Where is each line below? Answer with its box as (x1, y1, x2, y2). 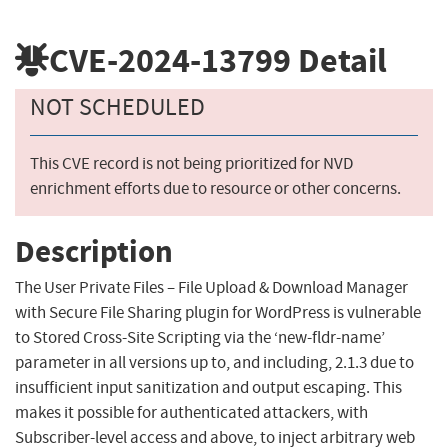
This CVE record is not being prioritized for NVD (30, 153, 353, 175)
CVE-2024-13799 (49, 37, 291, 83)
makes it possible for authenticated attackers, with (15, 402, 368, 424)
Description (15, 230, 173, 272)
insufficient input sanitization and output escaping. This (15, 377, 402, 399)
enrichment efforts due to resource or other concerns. (30, 178, 401, 200)
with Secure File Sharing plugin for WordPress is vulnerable (15, 302, 421, 324)
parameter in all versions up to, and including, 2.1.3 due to (15, 352, 414, 374)
